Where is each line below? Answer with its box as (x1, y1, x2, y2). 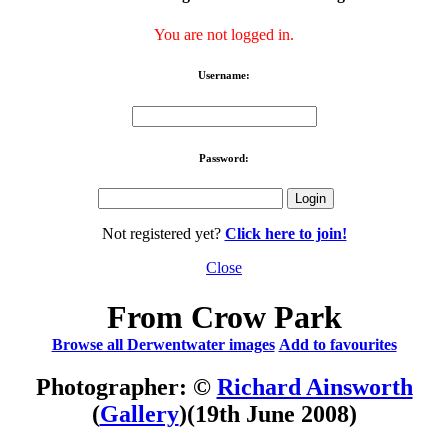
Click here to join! (224, 225, 347, 243)
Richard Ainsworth (216, 373, 413, 400)
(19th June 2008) (186, 400, 357, 427)
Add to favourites (278, 335, 397, 353)
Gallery (99, 400, 179, 427)
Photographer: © (35, 373, 217, 400)
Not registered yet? (101, 225, 225, 243)
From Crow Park (106, 298, 342, 335)
